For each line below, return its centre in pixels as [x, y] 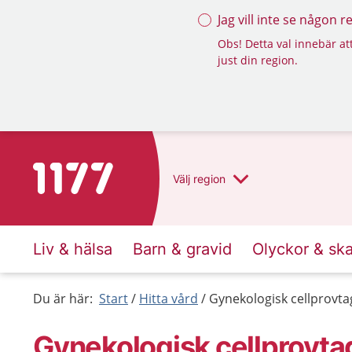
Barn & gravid [182, 249]
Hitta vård [169, 299]
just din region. [258, 60]
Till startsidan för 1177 [99, 172]
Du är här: [63, 299]
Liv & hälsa [73, 249]
